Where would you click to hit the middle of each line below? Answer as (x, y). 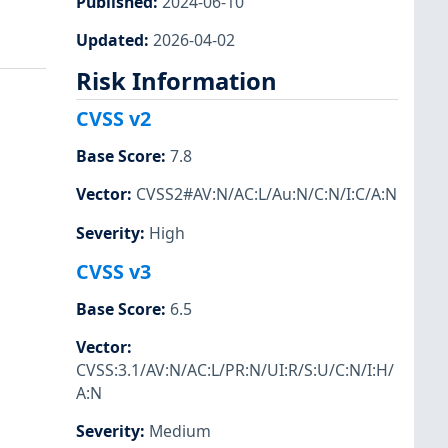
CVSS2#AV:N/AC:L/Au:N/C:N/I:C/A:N (266, 194)
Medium (180, 431)
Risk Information (176, 80)
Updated (110, 39)
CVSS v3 (113, 271)
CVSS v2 (113, 119)
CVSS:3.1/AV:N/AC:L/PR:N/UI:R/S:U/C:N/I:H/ (235, 369)
